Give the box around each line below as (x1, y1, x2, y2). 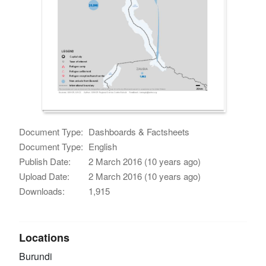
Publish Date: (19, 154, 71, 167)
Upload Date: (19, 169, 70, 182)
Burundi (19, 249, 53, 263)
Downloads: (19, 184, 65, 197)
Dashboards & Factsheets (88, 125, 190, 138)
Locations (19, 229, 70, 245)
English (88, 140, 118, 153)
